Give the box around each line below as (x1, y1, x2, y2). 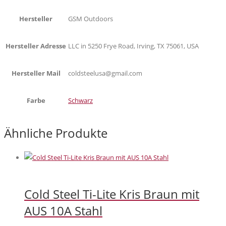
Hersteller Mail (11, 69, 61, 78)
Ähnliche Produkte (4, 125, 107, 142)
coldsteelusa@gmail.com (68, 69, 142, 78)
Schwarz (68, 96, 93, 105)
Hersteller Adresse (6, 41, 66, 51)
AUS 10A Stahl (24, 202, 102, 219)
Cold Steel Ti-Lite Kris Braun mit (24, 185, 199, 202)
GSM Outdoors (68, 14, 113, 24)
